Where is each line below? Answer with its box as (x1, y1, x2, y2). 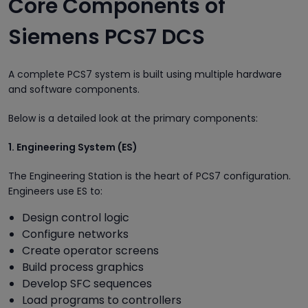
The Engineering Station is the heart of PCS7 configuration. (8, 168, 291, 183)
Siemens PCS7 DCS (8, 22, 205, 52)
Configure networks (22, 225, 129, 242)
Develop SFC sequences (22, 275, 152, 291)
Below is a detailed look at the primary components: (8, 111, 258, 125)
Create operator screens (22, 242, 159, 258)
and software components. (8, 82, 140, 96)
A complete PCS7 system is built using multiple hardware (8, 67, 282, 81)
